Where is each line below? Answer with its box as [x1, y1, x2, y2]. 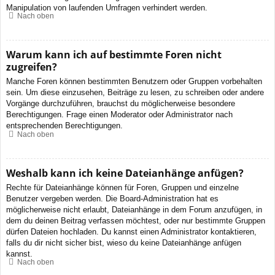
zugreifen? [6, 60, 57, 74]
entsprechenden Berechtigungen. [6, 121, 123, 131]
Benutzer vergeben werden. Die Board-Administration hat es [6, 193, 219, 203]
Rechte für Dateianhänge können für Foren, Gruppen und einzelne [6, 182, 239, 192]
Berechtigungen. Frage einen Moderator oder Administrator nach [6, 110, 233, 120]
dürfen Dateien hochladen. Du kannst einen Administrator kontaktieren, [6, 227, 257, 236]
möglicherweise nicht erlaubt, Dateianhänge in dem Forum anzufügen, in [6, 204, 262, 214]
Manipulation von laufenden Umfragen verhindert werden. [6, 2, 207, 12]
